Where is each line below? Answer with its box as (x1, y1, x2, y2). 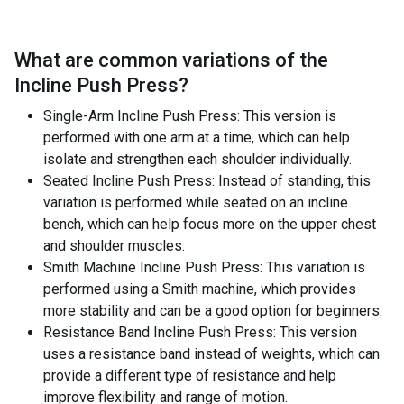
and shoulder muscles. (43, 237, 185, 254)
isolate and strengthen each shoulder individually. (43, 151, 352, 168)
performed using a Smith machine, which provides (43, 280, 356, 298)
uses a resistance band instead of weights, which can (43, 345, 380, 363)
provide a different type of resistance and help (43, 367, 336, 384)
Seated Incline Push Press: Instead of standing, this (43, 172, 371, 189)
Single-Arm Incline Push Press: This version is (43, 107, 336, 124)
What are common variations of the (14, 49, 328, 71)
